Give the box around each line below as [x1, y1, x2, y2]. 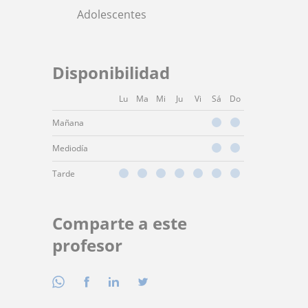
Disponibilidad [52, 61, 170, 85]
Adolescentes [77, 7, 146, 23]
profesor [52, 234, 122, 257]
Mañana [52, 117, 84, 129]
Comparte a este [52, 212, 187, 235]
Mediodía [52, 142, 88, 155]
